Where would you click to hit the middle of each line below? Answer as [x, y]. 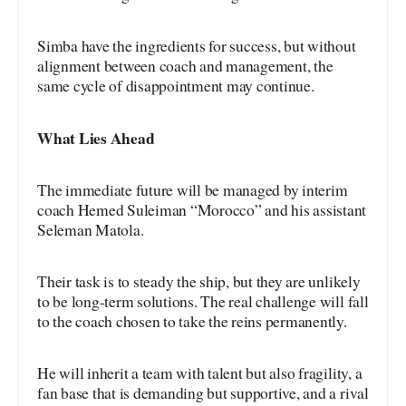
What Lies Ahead [96, 137]
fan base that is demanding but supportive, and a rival [203, 392]
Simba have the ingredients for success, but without [197, 45]
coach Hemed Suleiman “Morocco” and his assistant [202, 209]
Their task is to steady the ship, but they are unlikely [199, 281]
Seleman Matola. [91, 229]
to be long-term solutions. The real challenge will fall [203, 301]
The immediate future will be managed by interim [193, 189]
